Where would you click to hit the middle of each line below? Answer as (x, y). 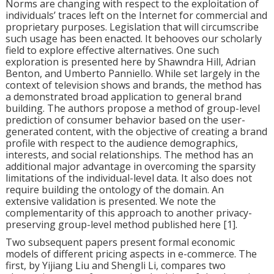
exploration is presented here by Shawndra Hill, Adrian (130, 62)
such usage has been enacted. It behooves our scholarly (133, 39)
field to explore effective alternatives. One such (112, 50)
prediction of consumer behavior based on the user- (125, 120)
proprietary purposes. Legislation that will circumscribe (132, 27)
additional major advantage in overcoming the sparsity (130, 166)
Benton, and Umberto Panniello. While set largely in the (132, 73)
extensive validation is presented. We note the (110, 201)
